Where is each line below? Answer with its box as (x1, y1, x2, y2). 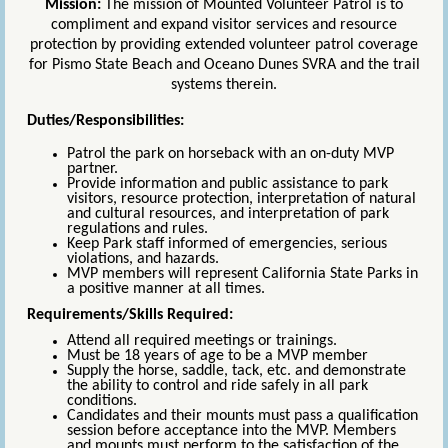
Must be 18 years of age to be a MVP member (67, 347, 368, 364)
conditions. (67, 392, 137, 409)
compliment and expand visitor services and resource (51, 17, 397, 34)
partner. (67, 161, 118, 178)
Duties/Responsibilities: (27, 113, 184, 130)
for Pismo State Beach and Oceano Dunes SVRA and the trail (28, 57, 420, 74)
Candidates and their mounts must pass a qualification (67, 407, 418, 424)
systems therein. (171, 77, 277, 94)
